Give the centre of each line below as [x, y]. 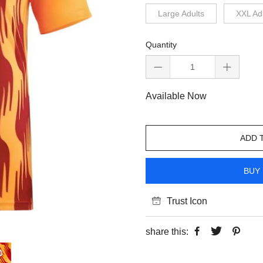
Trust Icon [187, 201]
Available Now [176, 96]
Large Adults [181, 14]
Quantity [161, 45]
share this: [167, 232]
